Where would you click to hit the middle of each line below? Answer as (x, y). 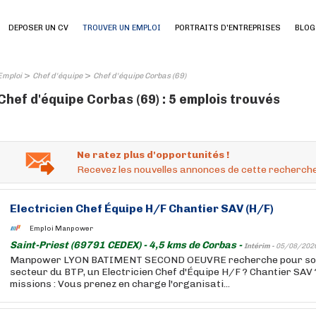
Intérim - (260, 246)
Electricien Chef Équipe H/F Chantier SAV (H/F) (142, 208)
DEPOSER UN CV (38, 28)
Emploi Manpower (61, 228)
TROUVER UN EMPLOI (122, 28)
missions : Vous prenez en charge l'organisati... (120, 284)
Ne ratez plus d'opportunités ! (153, 155)
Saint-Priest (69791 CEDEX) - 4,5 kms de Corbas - (127, 245)
